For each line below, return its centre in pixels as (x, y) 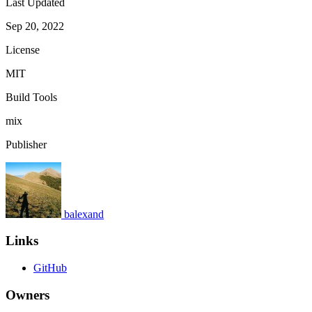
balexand (84, 214)
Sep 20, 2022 (35, 26)
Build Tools (31, 97)
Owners (28, 295)
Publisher (26, 144)
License (23, 49)
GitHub (50, 267)
